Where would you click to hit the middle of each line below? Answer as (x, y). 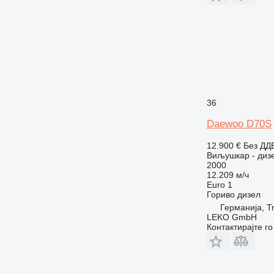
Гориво (220, 194)
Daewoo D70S (239, 124)
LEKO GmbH (231, 217)
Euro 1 (219, 184)
